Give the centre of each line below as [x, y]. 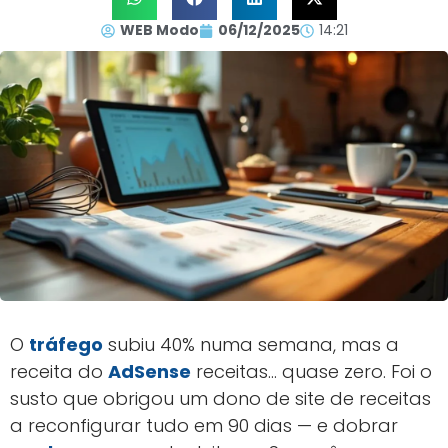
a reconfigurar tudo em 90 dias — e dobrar [204, 425]
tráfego [66, 344]
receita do [59, 371]
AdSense [149, 371]
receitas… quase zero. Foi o [311, 371]
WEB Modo [159, 30]
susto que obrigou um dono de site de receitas [220, 398]
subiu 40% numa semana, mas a [251, 344]
